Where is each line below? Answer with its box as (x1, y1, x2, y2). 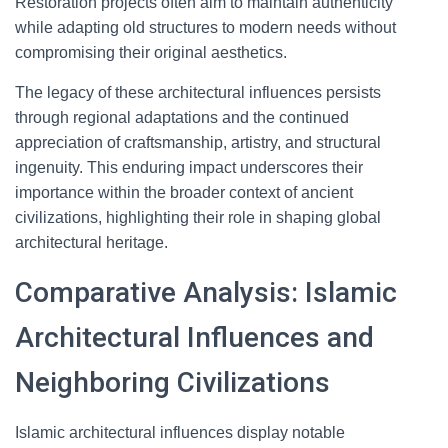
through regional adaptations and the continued (15, 109, 349, 126)
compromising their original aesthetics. (15, 44, 287, 61)
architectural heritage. (15, 234, 168, 251)
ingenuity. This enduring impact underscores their (15, 159, 363, 176)
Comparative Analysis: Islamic (15, 276, 397, 309)
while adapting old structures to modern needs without (15, 19, 396, 36)
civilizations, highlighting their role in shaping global (15, 209, 381, 226)
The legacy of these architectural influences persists (15, 84, 381, 101)
